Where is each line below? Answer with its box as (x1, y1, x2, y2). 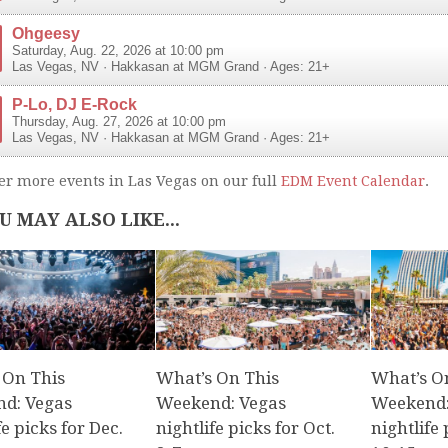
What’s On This (156, 368, 280, 389)
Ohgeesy (12, 23, 80, 42)
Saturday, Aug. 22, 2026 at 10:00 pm (12, 43, 224, 58)
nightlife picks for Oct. (156, 418, 336, 439)
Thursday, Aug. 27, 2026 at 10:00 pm (12, 114, 226, 129)
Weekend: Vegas (156, 393, 287, 414)
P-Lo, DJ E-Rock (12, 94, 137, 113)
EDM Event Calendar (281, 172, 425, 189)
